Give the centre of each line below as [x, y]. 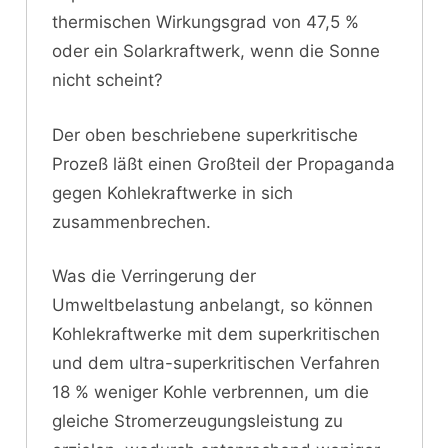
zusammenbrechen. [131, 221]
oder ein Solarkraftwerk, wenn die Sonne [216, 51]
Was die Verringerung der [154, 276]
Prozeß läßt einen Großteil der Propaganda [223, 163]
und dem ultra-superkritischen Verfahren [216, 363]
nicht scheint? [107, 80]
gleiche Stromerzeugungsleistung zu [197, 421]
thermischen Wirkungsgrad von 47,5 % [205, 22]
